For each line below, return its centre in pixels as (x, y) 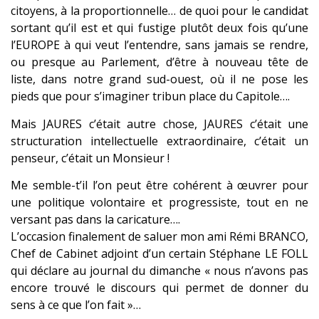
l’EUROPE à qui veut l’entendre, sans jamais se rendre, (159, 45)
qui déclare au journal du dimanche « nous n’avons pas (159, 271)
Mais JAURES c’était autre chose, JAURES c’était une (159, 124)
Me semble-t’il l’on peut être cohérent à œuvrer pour (159, 185)
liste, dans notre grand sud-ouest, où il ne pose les (159, 79)
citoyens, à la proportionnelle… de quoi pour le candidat (159, 11)
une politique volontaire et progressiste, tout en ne (159, 203)
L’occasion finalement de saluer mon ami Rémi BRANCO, (159, 237)
